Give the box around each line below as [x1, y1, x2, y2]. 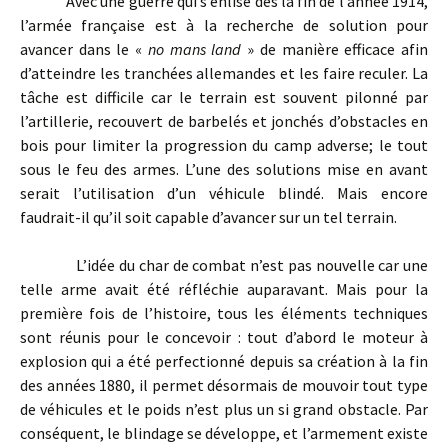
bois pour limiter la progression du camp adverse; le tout [20, 135, 428, 156]
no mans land [147, 39, 242, 60]
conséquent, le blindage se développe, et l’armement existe [20, 423, 428, 444]
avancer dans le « [20, 39, 148, 60]
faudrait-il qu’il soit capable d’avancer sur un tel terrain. [20, 207, 397, 228]
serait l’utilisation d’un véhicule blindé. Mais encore [20, 183, 428, 204]
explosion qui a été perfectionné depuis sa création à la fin [20, 351, 428, 372]
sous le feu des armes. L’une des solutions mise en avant [20, 159, 428, 180]
